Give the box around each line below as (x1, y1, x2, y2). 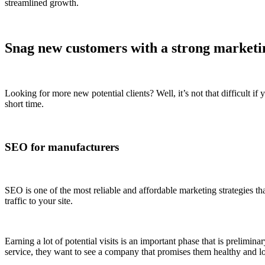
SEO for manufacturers (5, 140, 119, 153)
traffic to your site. (5, 195, 73, 206)
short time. (5, 99, 44, 109)
